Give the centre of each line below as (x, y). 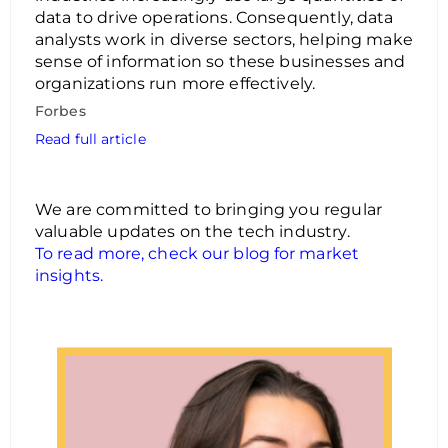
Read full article (90, 139)
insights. (69, 275)
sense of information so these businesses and (220, 61)
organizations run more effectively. (177, 83)
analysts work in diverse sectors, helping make (224, 39)
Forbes (60, 111)
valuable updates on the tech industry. (192, 231)
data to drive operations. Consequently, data (214, 17)
